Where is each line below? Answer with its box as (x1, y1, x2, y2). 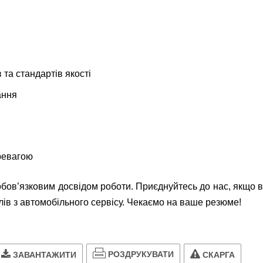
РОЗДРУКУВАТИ (108, 249, 174, 259)
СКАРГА (203, 249, 235, 259)
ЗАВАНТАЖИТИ (13, 249, 76, 259)
